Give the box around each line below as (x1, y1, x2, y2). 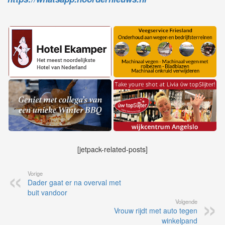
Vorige (28, 169, 43, 178)
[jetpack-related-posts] (77, 144, 148, 155)
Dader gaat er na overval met (28, 177, 121, 188)
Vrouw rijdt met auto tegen (114, 205, 197, 216)
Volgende (175, 197, 197, 206)
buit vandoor (28, 187, 67, 198)
